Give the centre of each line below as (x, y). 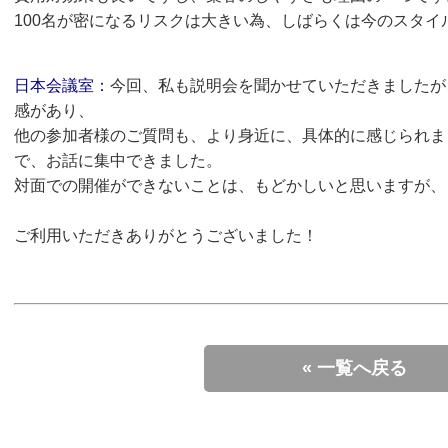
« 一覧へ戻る (354, 367)
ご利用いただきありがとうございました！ (166, 235)
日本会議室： (62, 85)
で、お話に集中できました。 (118, 160)
